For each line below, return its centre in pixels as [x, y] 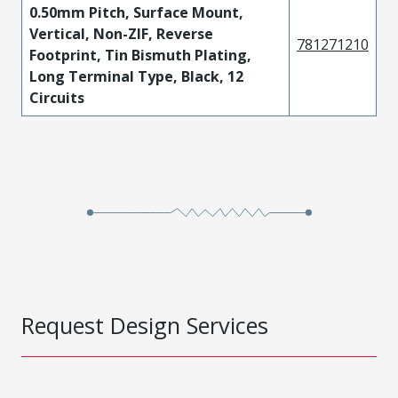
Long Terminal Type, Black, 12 [136, 76]
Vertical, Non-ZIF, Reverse [121, 34]
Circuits [57, 98]
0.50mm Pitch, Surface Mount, [136, 12]
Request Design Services [145, 325]
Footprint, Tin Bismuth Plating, [140, 55]
